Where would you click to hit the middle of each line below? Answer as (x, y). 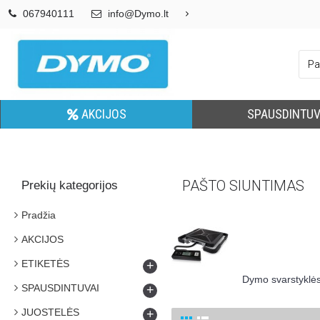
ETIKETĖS (45, 264)
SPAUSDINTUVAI (60, 288)
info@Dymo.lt (138, 14)
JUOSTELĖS (50, 312)
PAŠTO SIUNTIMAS (243, 186)
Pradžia (39, 215)
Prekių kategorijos (70, 185)
